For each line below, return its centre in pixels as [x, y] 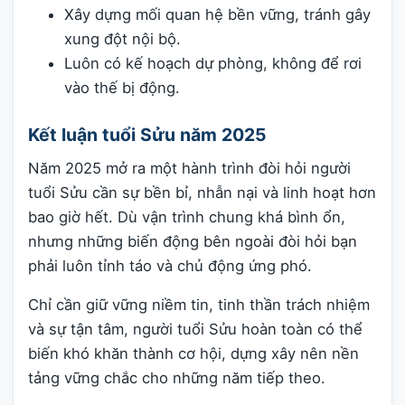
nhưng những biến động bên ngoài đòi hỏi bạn [193, 241]
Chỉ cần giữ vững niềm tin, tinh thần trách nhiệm [199, 305]
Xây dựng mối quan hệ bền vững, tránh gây [217, 14]
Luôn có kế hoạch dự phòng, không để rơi [213, 63]
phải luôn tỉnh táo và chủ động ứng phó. [170, 265]
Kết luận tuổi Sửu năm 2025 [147, 135]
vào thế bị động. [122, 87]
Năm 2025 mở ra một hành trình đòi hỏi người [189, 168]
